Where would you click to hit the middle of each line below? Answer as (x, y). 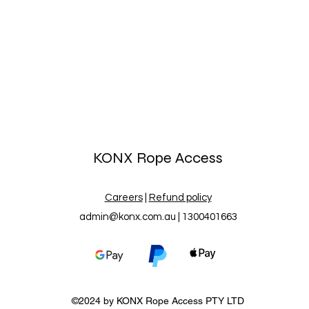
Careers (123, 198)
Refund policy (180, 198)
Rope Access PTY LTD (193, 301)
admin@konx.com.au (127, 217)
